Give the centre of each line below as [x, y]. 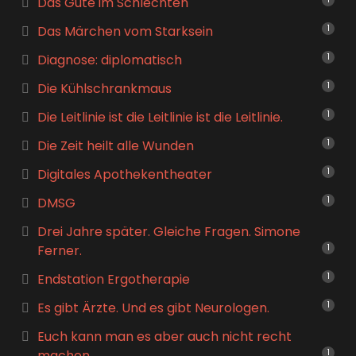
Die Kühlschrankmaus [104, 89]
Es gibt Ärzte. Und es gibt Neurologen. [153, 308]
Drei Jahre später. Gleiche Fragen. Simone [168, 232]
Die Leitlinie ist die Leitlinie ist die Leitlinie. [160, 117]
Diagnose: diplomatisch [109, 60]
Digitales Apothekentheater [124, 174]
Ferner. [59, 251]
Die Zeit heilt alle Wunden [115, 146]
